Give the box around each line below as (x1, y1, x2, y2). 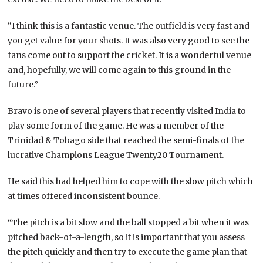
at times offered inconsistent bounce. (8, 190, 160, 201)
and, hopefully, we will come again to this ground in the (8, 64, 231, 75)
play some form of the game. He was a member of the (8, 120, 224, 131)
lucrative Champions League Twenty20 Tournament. (8, 149, 224, 160)
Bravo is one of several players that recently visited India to (8, 105, 247, 116)
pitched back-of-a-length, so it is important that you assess (8, 231, 245, 242)
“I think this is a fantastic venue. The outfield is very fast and (8, 20, 250, 31)
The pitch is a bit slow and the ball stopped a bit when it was (12, 217, 249, 228)
